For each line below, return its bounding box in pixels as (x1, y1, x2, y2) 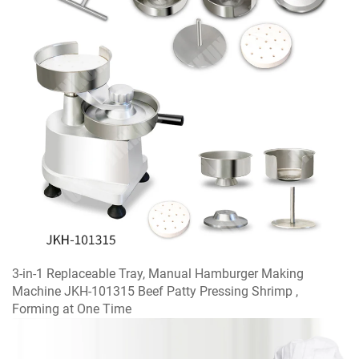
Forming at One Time (12, 301, 131, 317)
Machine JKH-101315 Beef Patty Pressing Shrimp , (12, 283, 298, 299)
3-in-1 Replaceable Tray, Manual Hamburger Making (12, 265, 304, 281)
